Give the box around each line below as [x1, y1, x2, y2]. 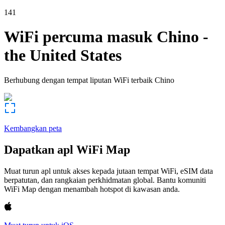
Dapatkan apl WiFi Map [4, 143, 130, 156]
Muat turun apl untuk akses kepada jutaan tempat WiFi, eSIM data [4, 166, 213, 175]
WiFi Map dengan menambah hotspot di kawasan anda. [4, 184, 180, 193]
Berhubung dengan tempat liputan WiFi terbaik [4, 75, 153, 84]
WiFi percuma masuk [4, 28, 153, 46]
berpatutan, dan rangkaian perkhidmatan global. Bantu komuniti [4, 175, 206, 184]
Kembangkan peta [4, 124, 62, 133]
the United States [4, 46, 122, 65]
